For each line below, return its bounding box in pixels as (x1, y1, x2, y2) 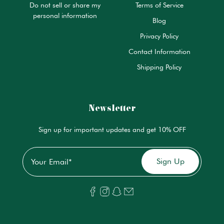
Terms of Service (135, 1, 183, 9)
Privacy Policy (140, 32, 178, 40)
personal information (32, 11, 97, 20)
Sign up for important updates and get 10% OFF (38, 125, 186, 134)
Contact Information (128, 47, 190, 56)
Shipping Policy (137, 63, 181, 71)
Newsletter (88, 104, 136, 113)
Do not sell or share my (29, 1, 100, 9)
